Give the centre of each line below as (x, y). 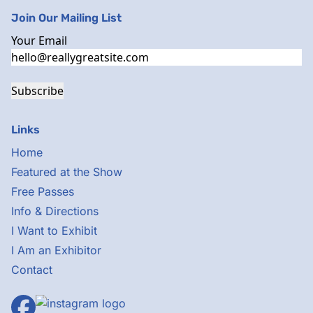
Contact (32, 270)
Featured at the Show (67, 172)
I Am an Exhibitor (56, 250)
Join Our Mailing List (66, 18)
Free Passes (43, 191)
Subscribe (37, 91)
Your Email (39, 41)
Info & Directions (55, 211)
